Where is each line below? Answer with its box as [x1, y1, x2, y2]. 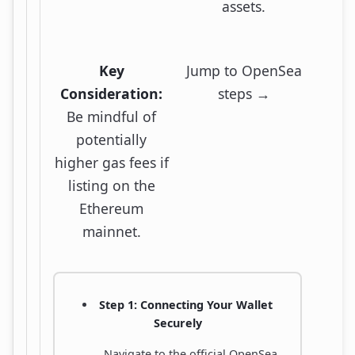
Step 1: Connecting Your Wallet [98, 296, 273, 312]
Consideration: [60, 83, 162, 103]
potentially [76, 129, 147, 149]
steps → [217, 83, 270, 103]
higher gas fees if [54, 152, 169, 172]
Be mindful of [67, 106, 156, 126]
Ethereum [79, 198, 143, 218]
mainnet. [82, 221, 141, 241]
